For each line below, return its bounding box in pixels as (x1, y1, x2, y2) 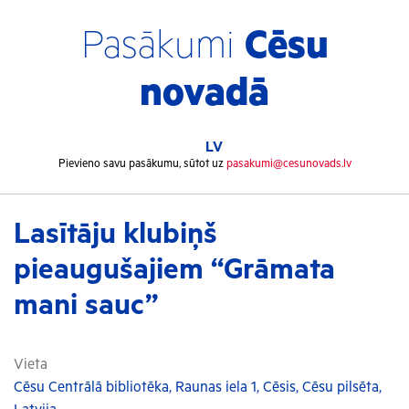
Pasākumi (80, 25, 245, 68)
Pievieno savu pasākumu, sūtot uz (58, 157, 226, 171)
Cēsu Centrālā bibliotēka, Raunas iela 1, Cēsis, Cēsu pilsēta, (14, 379, 382, 396)
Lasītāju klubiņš (14, 217, 217, 251)
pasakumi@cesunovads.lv (225, 157, 351, 171)
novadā (140, 72, 269, 116)
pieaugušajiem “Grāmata (14, 253, 335, 287)
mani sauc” (14, 288, 158, 322)
